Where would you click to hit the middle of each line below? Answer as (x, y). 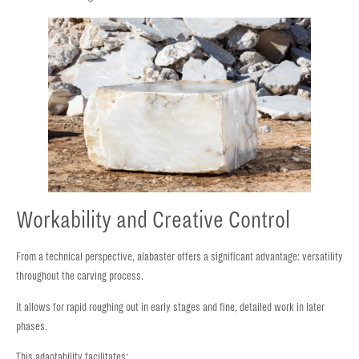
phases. (32, 326)
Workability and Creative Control (153, 220)
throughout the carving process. (80, 276)
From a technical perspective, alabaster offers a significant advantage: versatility (179, 257)
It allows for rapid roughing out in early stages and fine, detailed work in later (170, 307)
